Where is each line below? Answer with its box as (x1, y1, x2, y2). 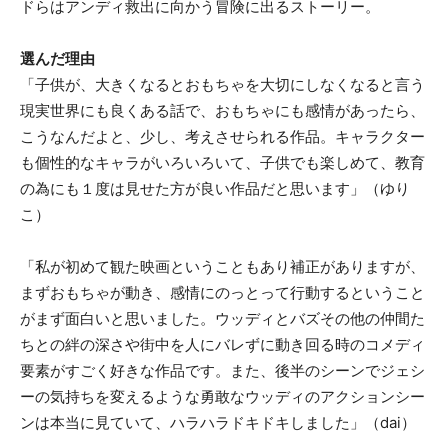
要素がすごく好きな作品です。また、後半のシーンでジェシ (20, 360, 425, 380)
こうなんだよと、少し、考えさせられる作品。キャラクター (20, 126, 425, 146)
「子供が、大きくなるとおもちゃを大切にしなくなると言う (20, 74, 425, 94)
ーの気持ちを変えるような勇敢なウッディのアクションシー (20, 386, 425, 406)
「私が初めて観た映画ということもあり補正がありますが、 (20, 256, 425, 276)
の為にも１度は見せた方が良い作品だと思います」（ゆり (20, 178, 410, 198)
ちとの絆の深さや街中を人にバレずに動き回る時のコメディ (20, 334, 425, 354)
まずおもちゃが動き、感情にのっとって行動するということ (20, 282, 425, 302)
